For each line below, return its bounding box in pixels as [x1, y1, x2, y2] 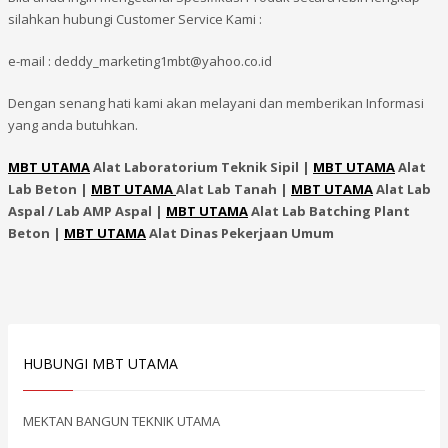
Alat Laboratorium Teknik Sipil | [90, 158, 313, 177]
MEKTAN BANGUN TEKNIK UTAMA [23, 412, 220, 431]
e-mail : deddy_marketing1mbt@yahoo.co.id [8, 52, 272, 71]
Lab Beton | [8, 180, 91, 199]
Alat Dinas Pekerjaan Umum [146, 224, 334, 243]
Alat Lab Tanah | [176, 180, 291, 199]
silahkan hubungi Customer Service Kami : [8, 10, 262, 29]
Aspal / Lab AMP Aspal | [8, 202, 166, 221]
